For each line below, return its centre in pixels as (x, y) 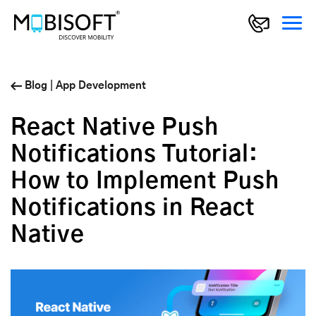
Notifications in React (133, 208)
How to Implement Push (145, 182)
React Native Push (115, 128)
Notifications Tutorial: (134, 155)
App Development (101, 86)
